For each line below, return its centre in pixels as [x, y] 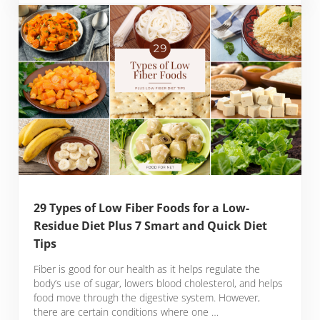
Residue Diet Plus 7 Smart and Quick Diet [151, 226]
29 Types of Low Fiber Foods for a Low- [142, 208]
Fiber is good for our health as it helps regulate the [147, 269]
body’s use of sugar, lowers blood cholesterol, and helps [159, 284]
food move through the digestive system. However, [147, 298]
